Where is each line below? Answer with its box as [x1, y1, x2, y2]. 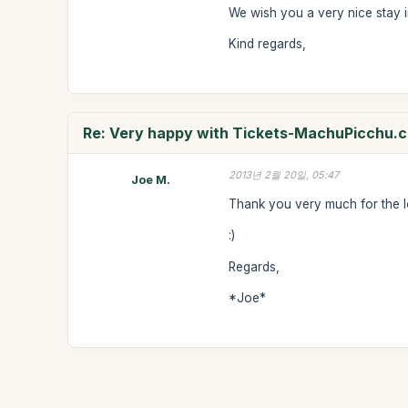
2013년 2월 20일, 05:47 [229, 168, 340, 181]
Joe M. [130, 172, 170, 187]
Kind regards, [229, 36, 307, 51]
